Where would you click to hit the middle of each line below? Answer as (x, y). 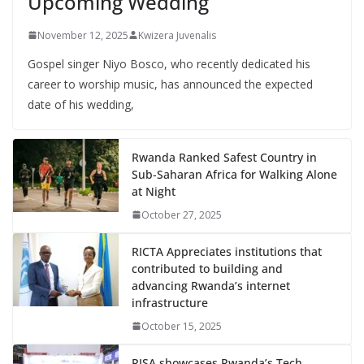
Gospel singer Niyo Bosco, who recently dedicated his (169, 63)
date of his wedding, (81, 104)
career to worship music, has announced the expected (170, 84)
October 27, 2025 (182, 214)
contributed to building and (207, 268)
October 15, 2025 (182, 326)
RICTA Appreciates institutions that (227, 251)
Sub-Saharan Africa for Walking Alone (234, 174)
